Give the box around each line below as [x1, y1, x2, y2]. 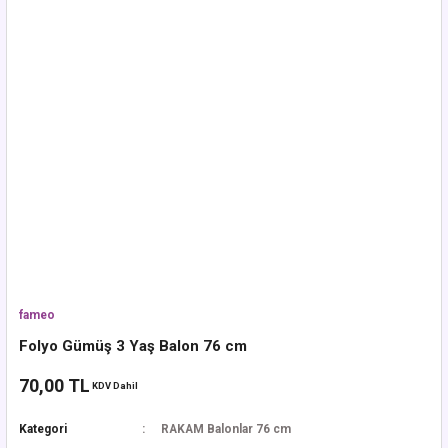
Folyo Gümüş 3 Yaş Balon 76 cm [19, 337, 247, 355]
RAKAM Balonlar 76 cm [161, 422, 291, 436]
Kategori [19, 422, 67, 436]
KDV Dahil [92, 379, 138, 391]
